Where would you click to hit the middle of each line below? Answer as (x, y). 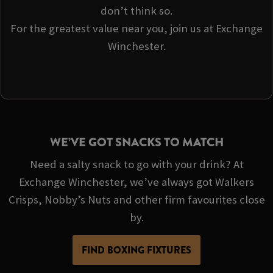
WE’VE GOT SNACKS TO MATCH (136, 143)
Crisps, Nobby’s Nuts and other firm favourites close (136, 200)
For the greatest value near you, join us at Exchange (136, 28)
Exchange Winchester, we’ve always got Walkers (136, 182)
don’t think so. (136, 10)
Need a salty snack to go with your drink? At (136, 165)
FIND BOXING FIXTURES (136, 250)
